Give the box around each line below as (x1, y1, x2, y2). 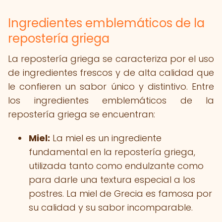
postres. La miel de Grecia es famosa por (29, 187, 212, 200)
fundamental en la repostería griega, (29, 146, 195, 158)
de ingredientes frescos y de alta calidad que (8, 66, 214, 79)
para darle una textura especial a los (29, 173, 195, 186)
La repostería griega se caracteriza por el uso (8, 53, 214, 65)
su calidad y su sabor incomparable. (29, 201, 193, 214)
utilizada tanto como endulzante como (29, 160, 204, 172)
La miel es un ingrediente (50, 132, 162, 144)
